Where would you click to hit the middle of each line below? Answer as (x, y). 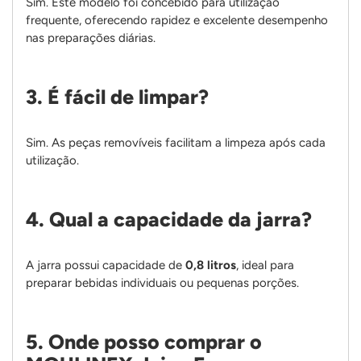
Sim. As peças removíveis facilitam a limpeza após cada (176, 143)
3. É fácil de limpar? (117, 97)
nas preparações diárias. (91, 38)
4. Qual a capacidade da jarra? (169, 220)
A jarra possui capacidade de (106, 266)
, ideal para (265, 266)
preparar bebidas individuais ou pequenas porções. (162, 283)
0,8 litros (211, 266)
